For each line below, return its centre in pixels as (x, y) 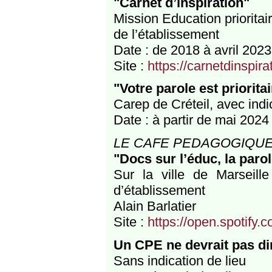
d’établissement (159, 191)
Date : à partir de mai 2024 (191, 120)
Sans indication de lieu (179, 260)
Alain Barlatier (155, 206)
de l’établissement (166, 34)
